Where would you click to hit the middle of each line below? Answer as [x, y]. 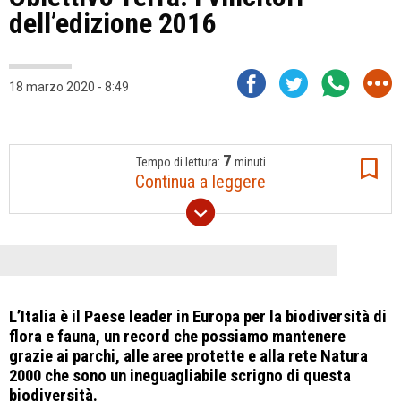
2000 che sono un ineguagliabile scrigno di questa [180, 376]
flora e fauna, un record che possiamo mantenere [177, 337]
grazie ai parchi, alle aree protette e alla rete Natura [188, 356]
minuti [248, 162]
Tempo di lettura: [179, 162]
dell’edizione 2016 [112, 23]
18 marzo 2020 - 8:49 [69, 87]
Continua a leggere [200, 182]
